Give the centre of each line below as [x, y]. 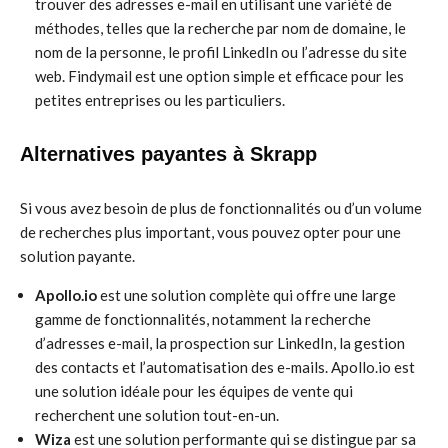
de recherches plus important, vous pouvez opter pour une [210, 232]
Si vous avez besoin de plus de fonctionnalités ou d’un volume [221, 208]
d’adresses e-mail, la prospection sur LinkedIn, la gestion [220, 343]
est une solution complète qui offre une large [246, 295]
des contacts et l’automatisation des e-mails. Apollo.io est [225, 367]
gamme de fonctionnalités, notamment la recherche [203, 319]
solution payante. [77, 256]
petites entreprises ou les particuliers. [160, 100]
